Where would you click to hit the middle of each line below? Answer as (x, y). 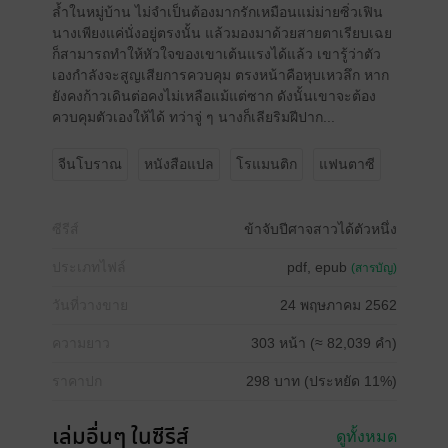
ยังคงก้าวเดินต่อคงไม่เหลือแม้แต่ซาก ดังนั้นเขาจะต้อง (213, 96)
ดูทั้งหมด (366, 436)
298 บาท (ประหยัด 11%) (321, 381)
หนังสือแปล (178, 164)
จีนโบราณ (89, 164)
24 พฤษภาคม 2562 (338, 305)
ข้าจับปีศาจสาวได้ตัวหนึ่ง (320, 229)
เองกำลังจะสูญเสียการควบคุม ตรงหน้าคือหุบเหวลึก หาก (220, 75)
